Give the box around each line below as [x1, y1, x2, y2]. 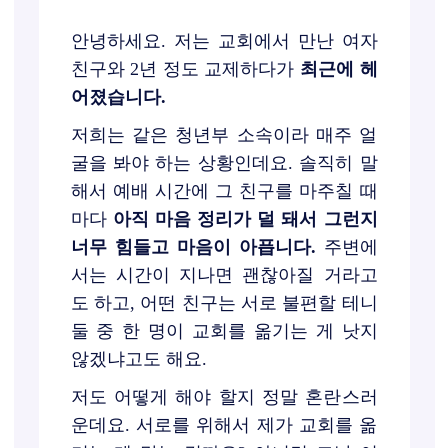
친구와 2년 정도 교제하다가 [70, 59, 300, 79]
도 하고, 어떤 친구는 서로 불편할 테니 [70, 293, 378, 313]
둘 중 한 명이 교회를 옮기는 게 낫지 [70, 321, 378, 341]
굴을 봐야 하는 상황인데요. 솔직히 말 [70, 153, 378, 173]
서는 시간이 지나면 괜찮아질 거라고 [70, 265, 378, 285]
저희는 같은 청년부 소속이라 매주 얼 [70, 125, 378, 145]
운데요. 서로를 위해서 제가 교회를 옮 [70, 415, 378, 435]
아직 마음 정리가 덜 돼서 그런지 [112, 209, 378, 229]
